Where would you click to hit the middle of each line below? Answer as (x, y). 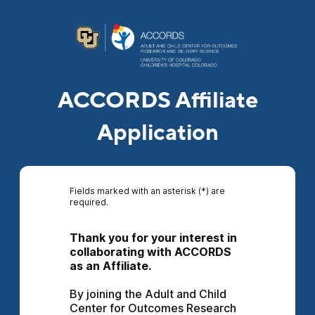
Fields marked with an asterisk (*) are (147, 191)
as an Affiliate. (110, 266)
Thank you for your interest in (153, 238)
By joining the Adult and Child (148, 294)
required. (89, 202)
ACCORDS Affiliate (157, 101)
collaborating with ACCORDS (150, 252)
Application (157, 133)
